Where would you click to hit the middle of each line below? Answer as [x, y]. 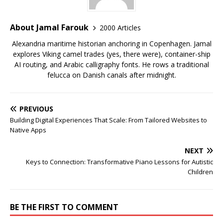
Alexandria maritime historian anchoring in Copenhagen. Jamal [111, 44]
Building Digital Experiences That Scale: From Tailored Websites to [109, 120]
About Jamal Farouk [49, 27]
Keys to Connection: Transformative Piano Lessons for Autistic [119, 162]
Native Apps [28, 130]
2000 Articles [120, 27]
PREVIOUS [36, 109]
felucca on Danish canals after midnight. [111, 75]
